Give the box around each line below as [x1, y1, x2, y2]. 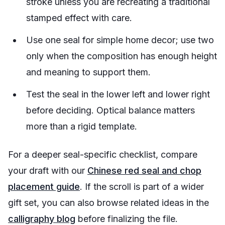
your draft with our [8, 165, 87, 176]
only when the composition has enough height [26, 51, 217, 61]
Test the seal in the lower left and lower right [26, 89, 210, 99]
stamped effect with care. [26, 13, 132, 23]
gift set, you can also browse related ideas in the [8, 197, 209, 208]
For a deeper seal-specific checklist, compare [8, 149, 197, 160]
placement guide [8, 181, 80, 192]
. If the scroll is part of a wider [80, 181, 204, 192]
